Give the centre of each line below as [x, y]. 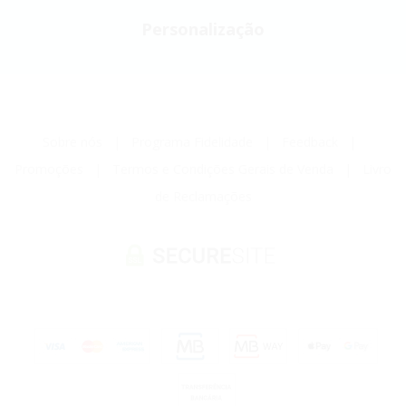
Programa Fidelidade [192, 141]
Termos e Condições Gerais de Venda [223, 169]
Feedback [310, 141]
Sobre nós [72, 141]
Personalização [203, 29]
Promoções [49, 169]
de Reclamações [203, 196]
